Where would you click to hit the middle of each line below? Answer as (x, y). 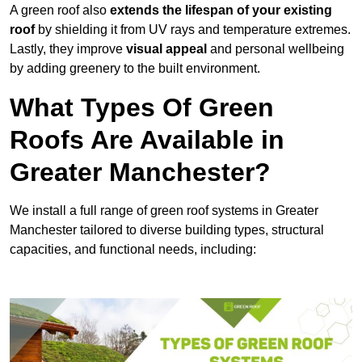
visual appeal (166, 49)
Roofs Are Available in (147, 140)
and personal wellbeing (276, 49)
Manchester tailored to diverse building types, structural (167, 230)
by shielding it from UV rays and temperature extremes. (193, 30)
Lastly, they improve (68, 49)
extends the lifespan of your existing (221, 11)
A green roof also (60, 11)
